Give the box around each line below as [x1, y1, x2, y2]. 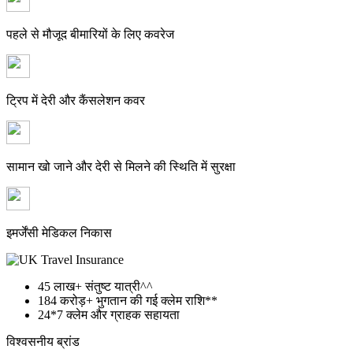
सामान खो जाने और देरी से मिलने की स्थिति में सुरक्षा [6, 160, 236, 174]
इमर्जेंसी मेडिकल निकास [6, 226, 112, 240]
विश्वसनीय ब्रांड [6, 335, 80, 349]
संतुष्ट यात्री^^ [85, 280, 153, 294]
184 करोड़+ [38, 294, 93, 308]
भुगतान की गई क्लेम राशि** [96, 294, 217, 308]
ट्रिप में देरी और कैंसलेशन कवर [6, 94, 145, 108]
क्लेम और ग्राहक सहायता [66, 308, 180, 322]
